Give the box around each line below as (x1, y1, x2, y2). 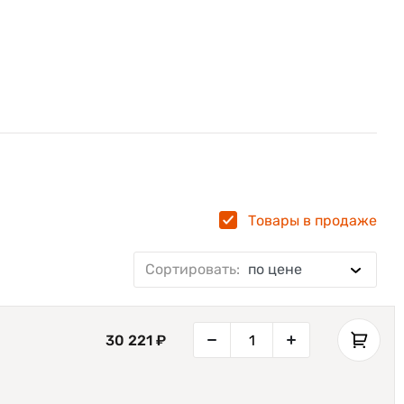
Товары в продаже (248, 212, 377, 229)
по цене (248, 261, 302, 278)
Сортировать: (145, 261, 243, 278)
